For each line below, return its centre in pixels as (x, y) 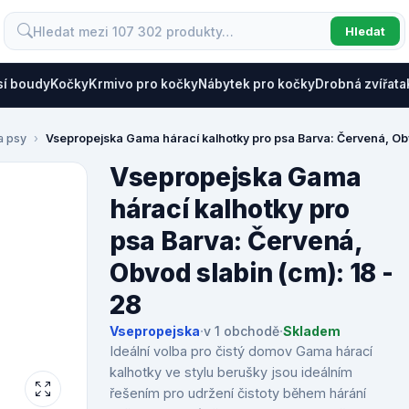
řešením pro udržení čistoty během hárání (238, 393)
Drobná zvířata (361, 84)
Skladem (312, 331)
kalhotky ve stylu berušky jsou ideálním (231, 372)
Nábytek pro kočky (257, 84)
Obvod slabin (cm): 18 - (252, 273)
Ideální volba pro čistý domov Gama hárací (241, 351)
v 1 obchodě (241, 331)
